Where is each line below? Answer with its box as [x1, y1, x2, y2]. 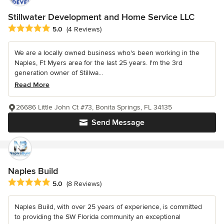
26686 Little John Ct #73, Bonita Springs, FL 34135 [16, 103, 172, 112]
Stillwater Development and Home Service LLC [8, 11, 194, 23]
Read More [14, 80, 49, 89]
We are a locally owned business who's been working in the [14, 48, 199, 57]
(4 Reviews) [66, 25, 101, 34]
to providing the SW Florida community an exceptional [14, 212, 180, 221]
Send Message [91, 117, 144, 128]
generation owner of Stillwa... [14, 68, 103, 77]
